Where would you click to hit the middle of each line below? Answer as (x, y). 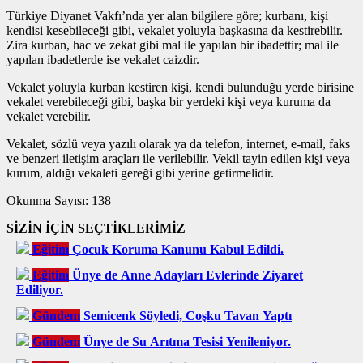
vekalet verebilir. (49, 116)
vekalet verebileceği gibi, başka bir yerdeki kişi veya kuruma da (169, 101)
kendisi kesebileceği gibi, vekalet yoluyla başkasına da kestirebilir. (175, 30)
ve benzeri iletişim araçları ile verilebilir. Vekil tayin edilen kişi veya (178, 158)
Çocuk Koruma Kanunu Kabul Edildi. (178, 249)
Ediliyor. (40, 289)
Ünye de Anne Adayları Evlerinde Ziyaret (188, 275)
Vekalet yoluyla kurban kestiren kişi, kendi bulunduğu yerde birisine (180, 87)
